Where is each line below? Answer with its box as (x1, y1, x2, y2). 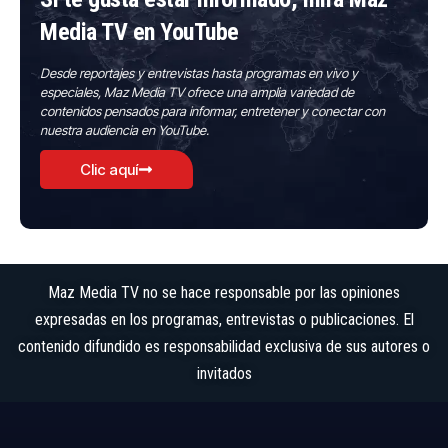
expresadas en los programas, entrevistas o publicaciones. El (34, 310, 414, 329)
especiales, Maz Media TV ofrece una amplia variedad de (40, 84, 354, 100)
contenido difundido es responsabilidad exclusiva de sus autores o (18, 337, 430, 356)
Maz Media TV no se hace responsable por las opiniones (48, 283, 400, 302)
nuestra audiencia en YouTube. (40, 122, 209, 138)
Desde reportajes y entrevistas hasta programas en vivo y (40, 65, 358, 81)
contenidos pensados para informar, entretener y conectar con (40, 103, 385, 119)
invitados (196, 364, 252, 383)
